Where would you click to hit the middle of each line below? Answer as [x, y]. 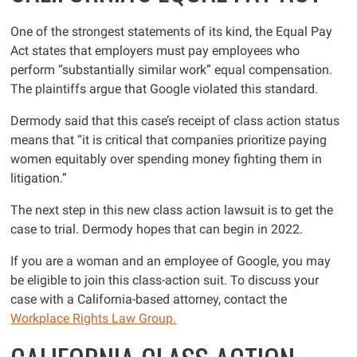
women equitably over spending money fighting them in [167, 159]
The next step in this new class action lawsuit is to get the [172, 210]
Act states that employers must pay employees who [155, 51]
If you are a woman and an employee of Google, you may [171, 261]
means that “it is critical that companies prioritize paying [169, 140]
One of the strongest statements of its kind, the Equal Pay [172, 32]
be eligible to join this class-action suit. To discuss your [165, 280]
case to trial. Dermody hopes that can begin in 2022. [157, 229]
